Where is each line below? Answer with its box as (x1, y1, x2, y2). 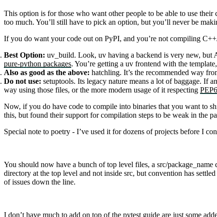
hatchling (92, 68, 120, 77)
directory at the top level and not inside (4, 169, 124, 178)
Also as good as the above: (4, 68, 90, 77)
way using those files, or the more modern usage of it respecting (4, 86, 200, 94)
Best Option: (4, 51, 45, 60)
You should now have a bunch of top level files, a (4, 160, 157, 169)
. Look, (74, 51, 98, 60)
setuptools (43, 77, 74, 86)
